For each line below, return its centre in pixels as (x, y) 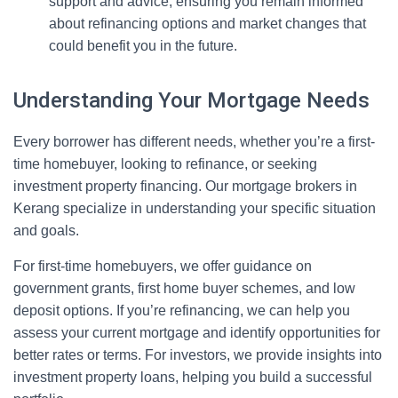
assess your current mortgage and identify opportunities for (197, 333)
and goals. (46, 231)
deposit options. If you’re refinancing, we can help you (182, 310)
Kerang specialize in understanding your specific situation (195, 208)
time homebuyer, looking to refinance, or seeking (165, 164)
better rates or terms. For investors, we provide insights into (198, 355)
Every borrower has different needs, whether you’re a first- (194, 142)
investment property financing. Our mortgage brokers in (185, 186)
